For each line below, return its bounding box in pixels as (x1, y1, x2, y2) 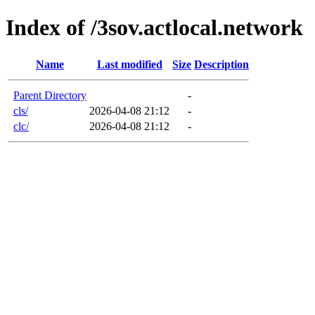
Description (194, 58, 249, 70)
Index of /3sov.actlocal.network (6, 15, 303, 41)
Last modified (96, 58, 162, 70)
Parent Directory (13, 89, 86, 101)
